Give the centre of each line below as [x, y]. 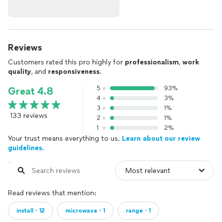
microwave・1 [85, 211]
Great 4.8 [31, 91]
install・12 [30, 211]
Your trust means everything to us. [65, 139]
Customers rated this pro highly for [66, 62]
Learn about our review [161, 139]
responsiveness [74, 72]
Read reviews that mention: [52, 193]
